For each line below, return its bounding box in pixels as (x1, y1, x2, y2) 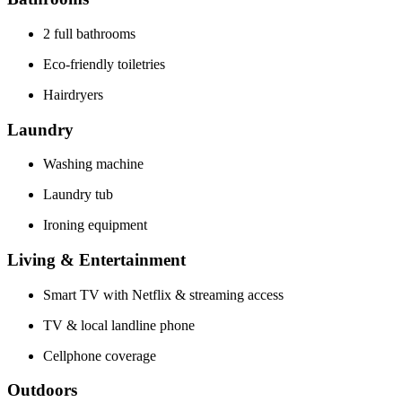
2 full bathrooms (43, 25, 135, 41)
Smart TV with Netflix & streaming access (43, 286, 284, 302)
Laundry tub (43, 187, 113, 203)
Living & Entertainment (7, 249, 186, 269)
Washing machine (43, 156, 144, 172)
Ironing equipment (43, 217, 147, 233)
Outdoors (7, 380, 77, 400)
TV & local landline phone (43, 317, 195, 333)
